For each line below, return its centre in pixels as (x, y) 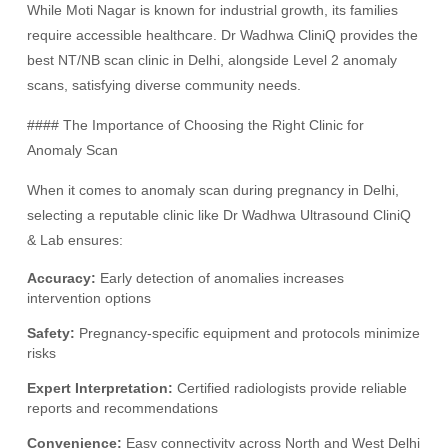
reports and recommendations (123, 408)
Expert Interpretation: (100, 388)
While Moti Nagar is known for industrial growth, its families (213, 10)
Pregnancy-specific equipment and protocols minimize (248, 333)
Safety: (51, 333)
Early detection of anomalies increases (220, 278)
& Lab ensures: (75, 240)
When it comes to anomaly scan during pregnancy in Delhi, (213, 190)
